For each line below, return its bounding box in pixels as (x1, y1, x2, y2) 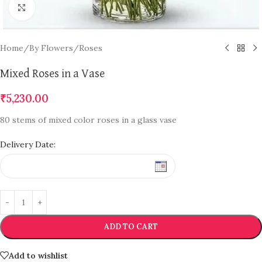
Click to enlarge (35, 2, 93, 12)
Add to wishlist (9, 250, 68, 261)
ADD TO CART (104, 222, 158, 232)
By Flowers (29, 43, 73, 53)
